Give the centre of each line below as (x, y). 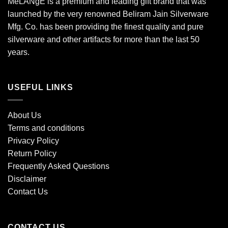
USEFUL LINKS (40, 88)
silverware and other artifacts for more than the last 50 (104, 39)
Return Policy (32, 154)
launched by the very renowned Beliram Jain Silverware (108, 14)
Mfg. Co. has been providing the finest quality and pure (106, 26)
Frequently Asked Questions (59, 166)
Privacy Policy (33, 141)
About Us (24, 116)
